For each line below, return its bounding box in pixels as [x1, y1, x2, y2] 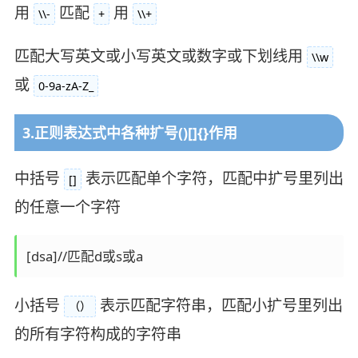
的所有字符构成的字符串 [14, 324, 181, 345]
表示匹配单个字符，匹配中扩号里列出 [85, 168, 344, 189]
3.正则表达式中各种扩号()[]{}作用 [22, 122, 237, 142]
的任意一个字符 [14, 197, 121, 218]
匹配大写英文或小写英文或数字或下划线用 [14, 45, 303, 66]
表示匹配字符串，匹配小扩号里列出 [99, 295, 343, 316]
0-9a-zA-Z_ [38, 78, 93, 93]
